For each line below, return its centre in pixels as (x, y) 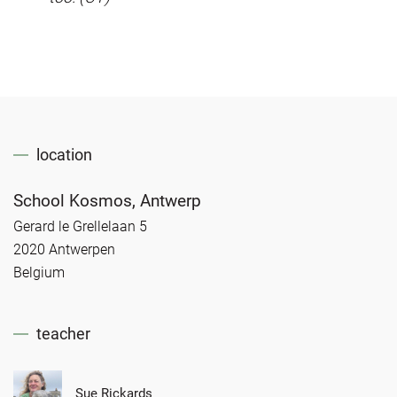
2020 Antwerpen (64, 249)
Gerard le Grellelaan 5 (80, 226)
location (64, 154)
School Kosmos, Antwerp (107, 200)
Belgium (39, 272)
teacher (63, 333)
